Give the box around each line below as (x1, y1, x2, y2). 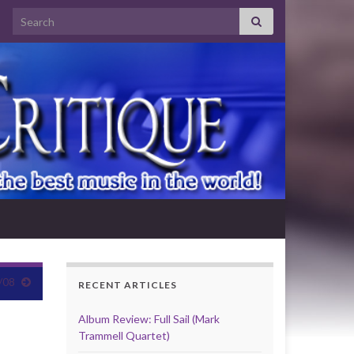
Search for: (12, 9, 71, 23)
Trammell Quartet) (77, 329, 170, 342)
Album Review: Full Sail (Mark (77, 312, 220, 326)
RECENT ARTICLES (77, 279, 177, 291)
